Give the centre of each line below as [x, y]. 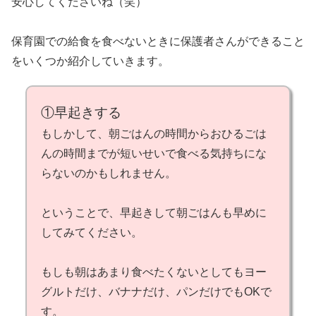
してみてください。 [92, 233]
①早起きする [81, 113]
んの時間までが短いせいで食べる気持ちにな [154, 154]
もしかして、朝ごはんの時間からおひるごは [154, 134]
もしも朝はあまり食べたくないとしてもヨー [154, 272]
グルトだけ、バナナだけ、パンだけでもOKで [156, 292]
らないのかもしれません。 [109, 174]
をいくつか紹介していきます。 [90, 61]
